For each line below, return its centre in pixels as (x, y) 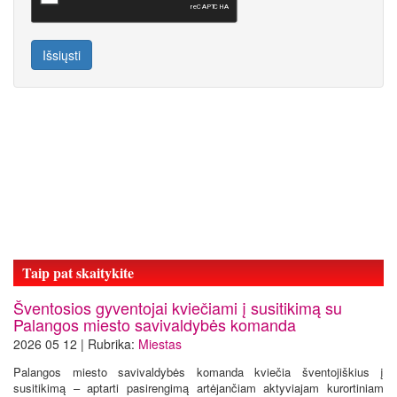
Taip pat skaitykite (78, 272)
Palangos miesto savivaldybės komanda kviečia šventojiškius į (198, 371)
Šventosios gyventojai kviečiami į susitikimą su (178, 307)
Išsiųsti (62, 54)
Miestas (160, 343)
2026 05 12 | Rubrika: (76, 343)
